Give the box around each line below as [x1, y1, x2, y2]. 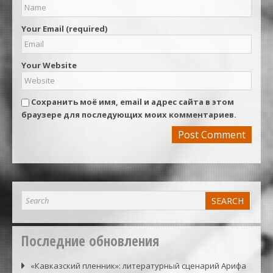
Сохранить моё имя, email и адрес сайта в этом [31, 96, 234, 107]
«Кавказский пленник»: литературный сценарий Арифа [30, 260, 246, 271]
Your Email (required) [21, 23, 107, 34]
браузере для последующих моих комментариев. [21, 108, 236, 120]
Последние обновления [21, 230, 159, 250]
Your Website [21, 59, 77, 71]
